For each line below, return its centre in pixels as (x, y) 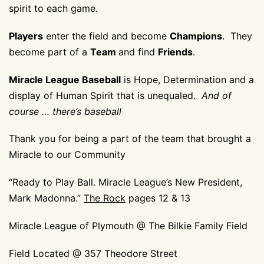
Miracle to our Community (67, 155)
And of (217, 95)
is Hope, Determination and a (187, 79)
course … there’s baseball (65, 111)
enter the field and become (106, 36)
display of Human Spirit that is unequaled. (105, 95)
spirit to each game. (56, 8)
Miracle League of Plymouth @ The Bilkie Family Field (128, 225)
